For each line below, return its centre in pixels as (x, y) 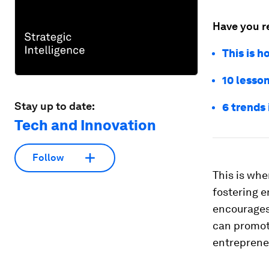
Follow (48, 158)
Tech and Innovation (85, 125)
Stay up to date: (55, 106)
